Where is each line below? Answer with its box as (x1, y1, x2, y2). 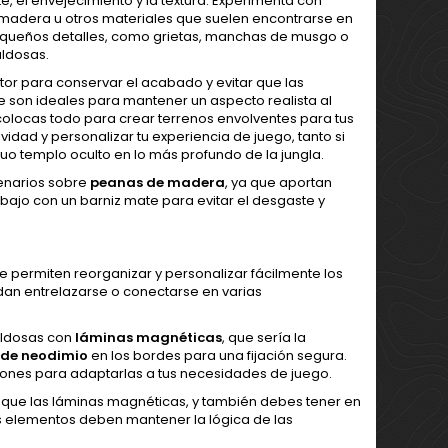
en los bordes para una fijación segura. (88, 345, 347, 365)
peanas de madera (90, 172, 225, 192)
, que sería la (222, 327, 306, 347)
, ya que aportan (225, 172, 332, 192)
